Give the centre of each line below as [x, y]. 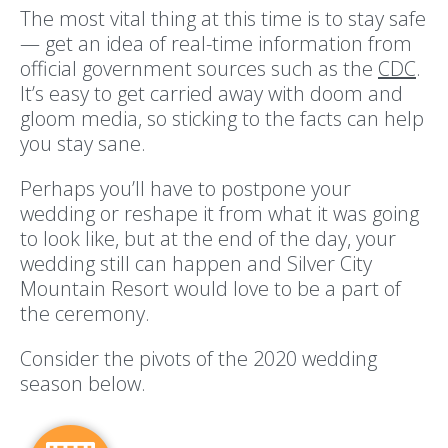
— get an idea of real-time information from [216, 43]
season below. [85, 383]
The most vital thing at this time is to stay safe [223, 18]
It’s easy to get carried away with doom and [211, 93]
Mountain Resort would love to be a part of [210, 288]
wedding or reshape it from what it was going [219, 213]
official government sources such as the [199, 68]
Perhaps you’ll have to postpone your [185, 188]
